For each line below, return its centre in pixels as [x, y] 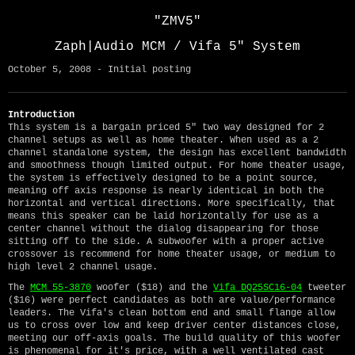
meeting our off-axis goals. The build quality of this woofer [174, 339]
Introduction [41, 115]
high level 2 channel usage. [83, 267]
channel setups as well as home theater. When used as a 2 [163, 141]
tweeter [324, 288]
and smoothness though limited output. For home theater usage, [177, 166]
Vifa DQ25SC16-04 [258, 288]
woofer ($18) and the [152, 288]
